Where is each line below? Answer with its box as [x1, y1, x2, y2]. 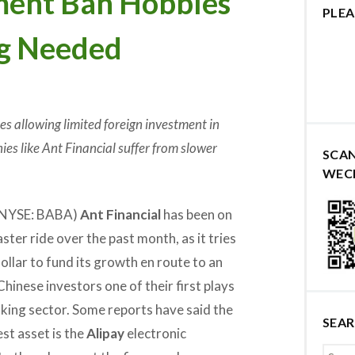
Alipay [86, 324, 124, 342]
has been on [160, 205, 232, 223]
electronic [124, 324, 186, 342]
